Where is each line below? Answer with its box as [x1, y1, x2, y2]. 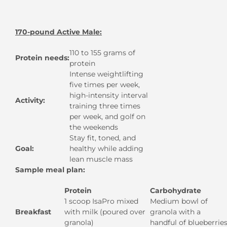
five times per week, [69, 80, 140, 89]
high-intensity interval [69, 90, 148, 100]
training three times [69, 101, 140, 110]
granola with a [150, 207, 201, 216]
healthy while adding [69, 143, 143, 153]
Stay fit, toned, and [69, 133, 136, 142]
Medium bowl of [150, 196, 208, 206]
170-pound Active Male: [15, 27, 102, 36]
